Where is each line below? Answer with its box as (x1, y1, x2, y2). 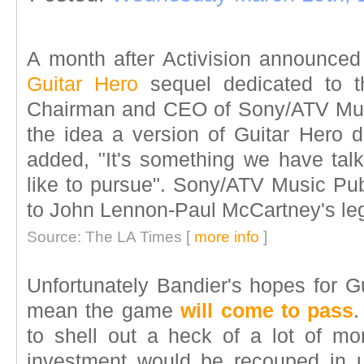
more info (194, 228, 259, 245)
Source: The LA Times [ (27, 228, 194, 245)
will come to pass (180, 300, 354, 322)
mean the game (27, 300, 181, 322)
